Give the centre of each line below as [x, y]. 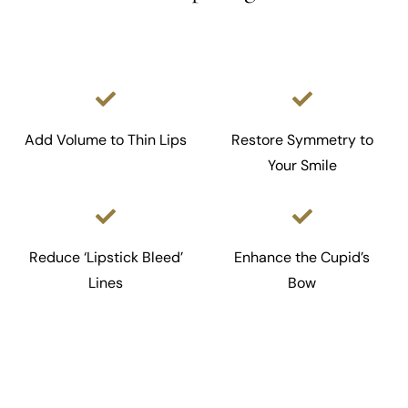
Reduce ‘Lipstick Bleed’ [106, 257]
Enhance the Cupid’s [302, 257]
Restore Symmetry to [302, 139]
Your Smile [302, 165]
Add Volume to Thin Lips [106, 139]
